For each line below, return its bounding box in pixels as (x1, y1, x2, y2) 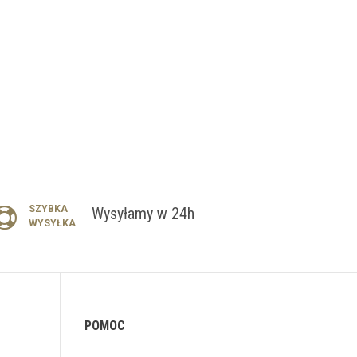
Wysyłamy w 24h (91, 204, 194, 223)
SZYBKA (28, 203, 68, 214)
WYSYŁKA (28, 218, 76, 229)
